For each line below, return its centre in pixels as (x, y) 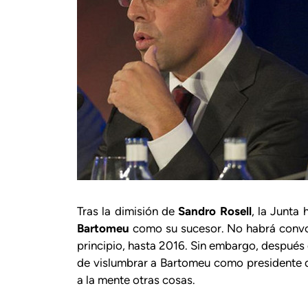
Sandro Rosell (215, 211)
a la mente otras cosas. (136, 279)
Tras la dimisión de (128, 211)
